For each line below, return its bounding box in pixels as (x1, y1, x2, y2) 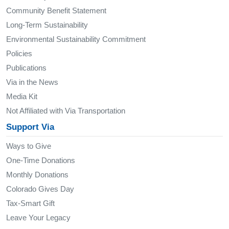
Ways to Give (6, 142, 51, 151)
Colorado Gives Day (6, 185, 74, 194)
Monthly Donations (6, 170, 68, 179)
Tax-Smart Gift (6, 199, 55, 208)
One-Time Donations (6, 156, 75, 165)
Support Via (6, 122, 54, 132)
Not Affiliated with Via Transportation (6, 106, 125, 116)
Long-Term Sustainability (6, 20, 88, 30)
